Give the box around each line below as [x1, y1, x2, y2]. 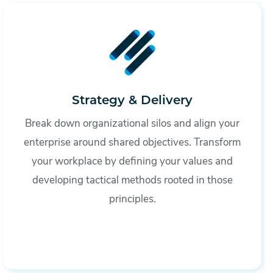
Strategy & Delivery [72, 94, 193, 107]
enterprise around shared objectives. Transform [24, 137, 241, 148]
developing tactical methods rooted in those [32, 175, 233, 186]
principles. [108, 194, 156, 205]
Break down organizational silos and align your [25, 118, 240, 129]
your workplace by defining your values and [32, 156, 233, 167]
